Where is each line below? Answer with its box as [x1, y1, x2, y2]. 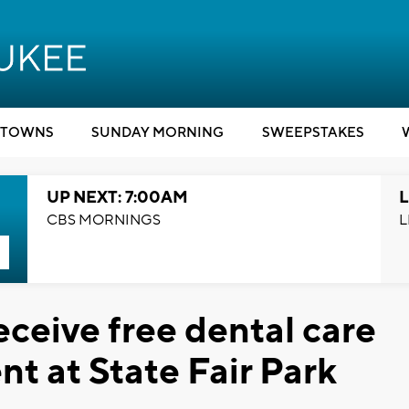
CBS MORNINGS [46, 211, 161, 229]
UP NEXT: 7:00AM [46, 187, 188, 208]
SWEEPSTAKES [261, 124, 364, 142]
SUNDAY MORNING [91, 124, 224, 142]
